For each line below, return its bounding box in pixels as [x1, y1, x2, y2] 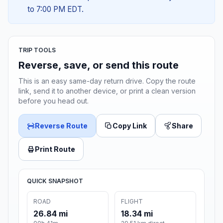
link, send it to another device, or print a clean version [18, 87, 196, 96]
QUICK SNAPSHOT [27, 177, 83, 185]
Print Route [35, 145, 75, 154]
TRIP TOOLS [18, 46, 56, 54]
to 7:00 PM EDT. [27, 4, 84, 14]
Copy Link [112, 121, 147, 130]
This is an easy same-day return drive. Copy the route [18, 77, 196, 86]
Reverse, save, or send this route [18, 59, 179, 72]
